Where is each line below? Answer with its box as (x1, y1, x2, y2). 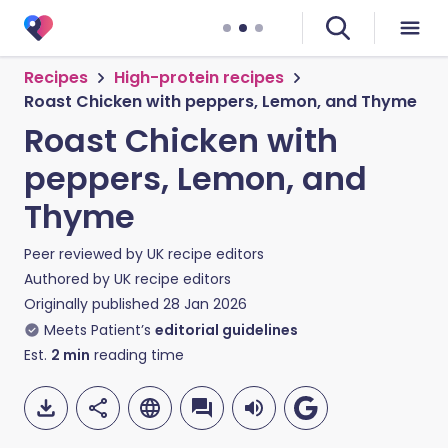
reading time (90, 345, 184, 365)
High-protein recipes (114, 66, 284, 89)
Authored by (24, 269, 114, 289)
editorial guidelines (155, 320, 298, 340)
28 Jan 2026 (163, 294, 247, 314)
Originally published (24, 294, 159, 314)
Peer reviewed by (24, 244, 147, 264)
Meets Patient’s (44, 320, 151, 340)
